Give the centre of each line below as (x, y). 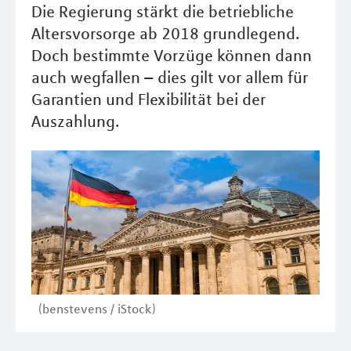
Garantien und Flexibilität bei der (148, 99)
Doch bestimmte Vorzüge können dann (172, 55)
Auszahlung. (75, 121)
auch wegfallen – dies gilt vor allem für (170, 77)
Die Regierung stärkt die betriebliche (163, 11)
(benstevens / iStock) (97, 309)
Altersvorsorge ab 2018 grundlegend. (165, 33)
